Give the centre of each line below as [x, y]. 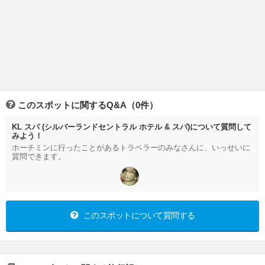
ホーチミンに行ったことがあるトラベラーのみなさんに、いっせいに [131, 148]
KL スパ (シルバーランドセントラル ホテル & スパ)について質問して [132, 127]
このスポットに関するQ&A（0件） [88, 105]
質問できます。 [39, 157]
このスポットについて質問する [138, 216]
